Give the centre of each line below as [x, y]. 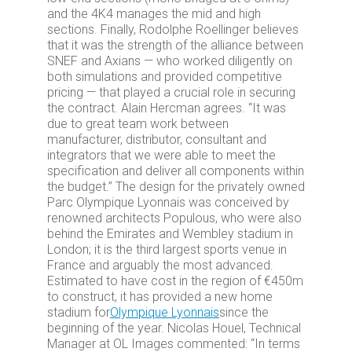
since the [244, 312]
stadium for [79, 312]
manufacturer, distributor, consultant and [157, 139]
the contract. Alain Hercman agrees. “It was [167, 108]
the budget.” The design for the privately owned [176, 187]
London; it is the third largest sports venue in [167, 249]
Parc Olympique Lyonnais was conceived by [168, 202]
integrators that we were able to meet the [161, 155]
